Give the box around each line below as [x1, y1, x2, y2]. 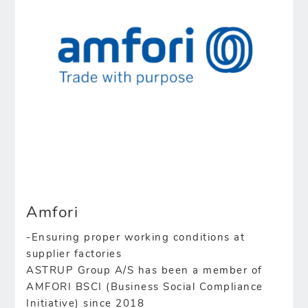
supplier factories [26, 250, 122, 261]
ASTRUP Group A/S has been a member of [26, 266, 263, 277]
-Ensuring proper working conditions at [26, 233, 245, 244]
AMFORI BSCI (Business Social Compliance [26, 283, 263, 294]
